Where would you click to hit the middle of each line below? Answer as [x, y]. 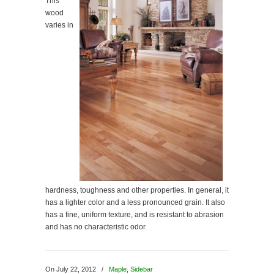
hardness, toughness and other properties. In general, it [137, 190]
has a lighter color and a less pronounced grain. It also [135, 202]
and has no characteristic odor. [96, 227]
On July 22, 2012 [72, 269]
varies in [59, 25]
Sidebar [142, 269]
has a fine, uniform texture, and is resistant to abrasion [135, 215]
